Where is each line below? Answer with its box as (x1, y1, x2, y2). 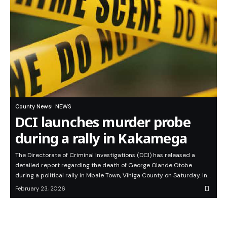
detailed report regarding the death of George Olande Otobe (15, 161, 192, 170)
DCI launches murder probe (15, 112, 191, 132)
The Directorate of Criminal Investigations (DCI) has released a (15, 151, 195, 160)
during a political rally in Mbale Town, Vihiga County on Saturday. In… (15, 171, 211, 180)
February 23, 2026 (15, 185, 65, 193)
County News (15, 103, 51, 110)
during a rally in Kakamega (15, 129, 187, 148)
